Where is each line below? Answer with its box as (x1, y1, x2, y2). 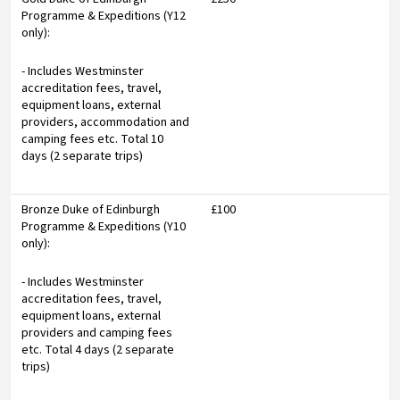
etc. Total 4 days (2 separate (21, 340, 174, 359)
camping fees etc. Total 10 (21, 129, 163, 148)
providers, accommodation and (21, 112, 189, 131)
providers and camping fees (21, 323, 172, 342)
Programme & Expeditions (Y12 (21, 6, 186, 25)
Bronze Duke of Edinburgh (21, 200, 160, 219)
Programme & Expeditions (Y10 (21, 217, 186, 236)
